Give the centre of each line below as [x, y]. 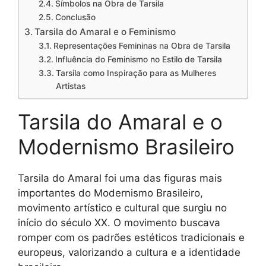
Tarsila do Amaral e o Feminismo [105, 32]
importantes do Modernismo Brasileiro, [110, 193]
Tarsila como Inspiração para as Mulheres [136, 73]
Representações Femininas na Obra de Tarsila [142, 46]
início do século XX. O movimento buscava [119, 223]
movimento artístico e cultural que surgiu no [122, 208]
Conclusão [75, 18]
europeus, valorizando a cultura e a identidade [129, 253]
